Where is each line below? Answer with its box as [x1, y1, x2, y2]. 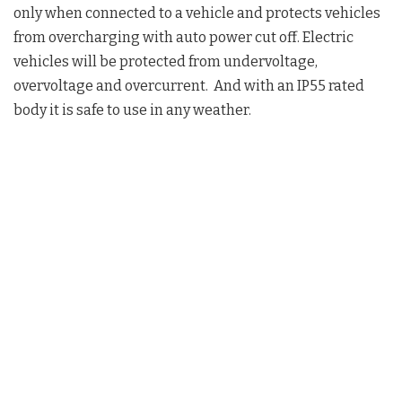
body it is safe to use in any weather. [13, 100, 251, 118]
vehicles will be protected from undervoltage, [13, 52, 318, 70]
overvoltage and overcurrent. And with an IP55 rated [13, 76, 364, 94]
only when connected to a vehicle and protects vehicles [13, 4, 380, 22]
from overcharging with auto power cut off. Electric [13, 28, 354, 46]
